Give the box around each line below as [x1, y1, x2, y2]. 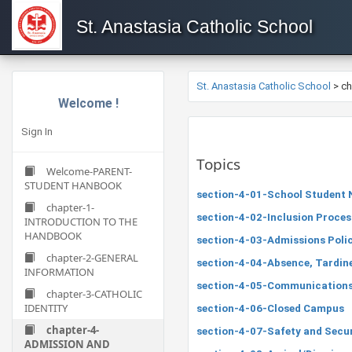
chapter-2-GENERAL [46, 251, 138, 265]
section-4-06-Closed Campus [196, 302, 344, 314]
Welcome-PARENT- [46, 164, 132, 178]
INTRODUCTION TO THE [24, 214, 137, 229]
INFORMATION [24, 265, 94, 279]
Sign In [21, 126, 53, 137]
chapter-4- [46, 323, 99, 337]
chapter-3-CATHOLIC [46, 287, 142, 301]
